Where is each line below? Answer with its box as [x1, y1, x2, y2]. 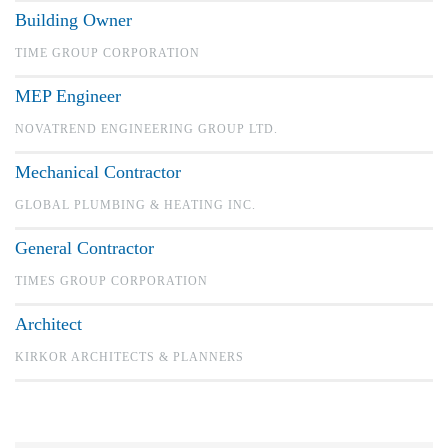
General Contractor [15, 238, 154, 259]
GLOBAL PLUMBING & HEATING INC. [15, 198, 256, 213]
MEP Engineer [15, 86, 121, 107]
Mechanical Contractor [15, 162, 181, 183]
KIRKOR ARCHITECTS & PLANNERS [15, 350, 244, 365]
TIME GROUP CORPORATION [15, 46, 200, 61]
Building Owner [15, 10, 132, 31]
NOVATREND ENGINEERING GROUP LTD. [15, 122, 278, 137]
